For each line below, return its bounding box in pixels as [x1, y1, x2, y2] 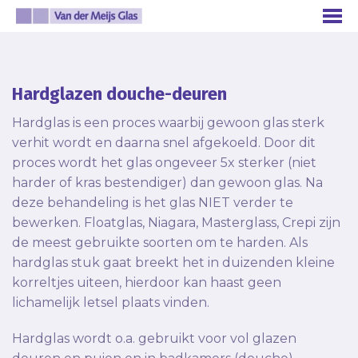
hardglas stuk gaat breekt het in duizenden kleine [12, 255, 335, 271]
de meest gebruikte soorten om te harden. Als [12, 235, 308, 251]
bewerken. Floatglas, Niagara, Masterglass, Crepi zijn [12, 215, 340, 231]
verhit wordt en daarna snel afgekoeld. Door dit [12, 135, 316, 151]
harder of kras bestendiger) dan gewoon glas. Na [12, 175, 323, 191]
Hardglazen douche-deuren [12, 83, 227, 105]
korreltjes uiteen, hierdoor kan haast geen [12, 275, 281, 291]
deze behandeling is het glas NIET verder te [12, 195, 293, 211]
